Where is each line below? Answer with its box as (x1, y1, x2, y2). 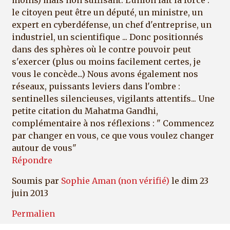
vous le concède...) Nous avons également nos (12, 69, 198, 80)
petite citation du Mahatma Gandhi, (12, 106, 158, 117)
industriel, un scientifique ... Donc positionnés (12, 32, 203, 43)
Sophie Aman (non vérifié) (61, 176, 169, 186)
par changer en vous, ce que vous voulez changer (12, 130, 214, 141)
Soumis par (12, 176, 61, 186)
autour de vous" (12, 143, 76, 154)
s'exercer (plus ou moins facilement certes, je (12, 56, 201, 67)
